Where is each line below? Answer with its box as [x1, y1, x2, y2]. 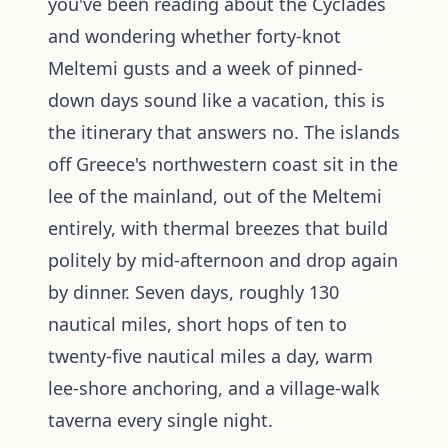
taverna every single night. [48, 408, 273, 432]
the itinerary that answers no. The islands [48, 120, 400, 144]
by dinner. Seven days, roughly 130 [48, 280, 339, 304]
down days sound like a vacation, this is [48, 88, 385, 112]
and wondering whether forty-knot [48, 24, 341, 48]
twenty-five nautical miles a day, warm [48, 344, 373, 368]
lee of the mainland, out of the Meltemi [48, 184, 382, 208]
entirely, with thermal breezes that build [48, 216, 388, 240]
